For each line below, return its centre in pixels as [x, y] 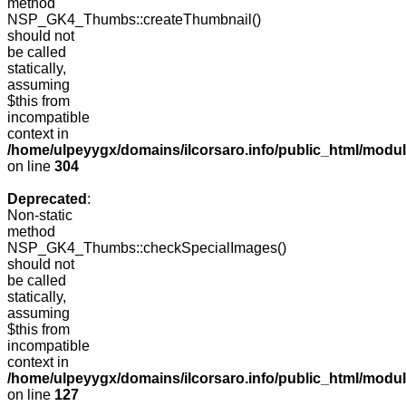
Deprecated [47, 199]
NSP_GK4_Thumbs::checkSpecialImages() [147, 248]
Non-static [40, 216]
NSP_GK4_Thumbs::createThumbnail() [134, 20]
